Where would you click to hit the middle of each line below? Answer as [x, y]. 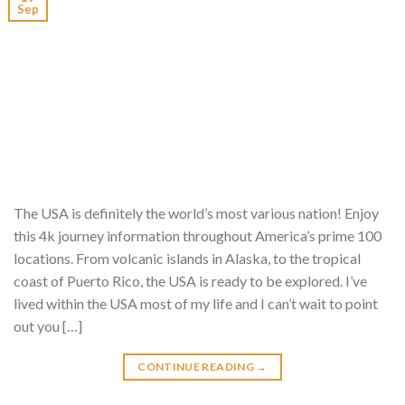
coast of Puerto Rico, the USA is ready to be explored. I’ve [190, 281]
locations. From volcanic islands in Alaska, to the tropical [187, 259]
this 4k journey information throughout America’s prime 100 [198, 236]
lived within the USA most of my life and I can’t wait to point [196, 304]
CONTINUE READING [197, 367]
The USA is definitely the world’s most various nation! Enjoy [196, 213]
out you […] [48, 326]
